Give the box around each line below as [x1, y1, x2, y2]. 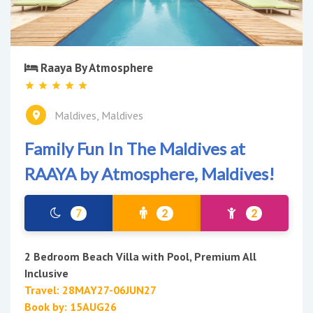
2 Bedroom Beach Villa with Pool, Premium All [24, 249, 256, 263]
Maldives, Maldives [54, 108, 143, 122]
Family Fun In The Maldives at [24, 138, 245, 159]
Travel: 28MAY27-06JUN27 [24, 282, 156, 297]
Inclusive [24, 265, 68, 280]
